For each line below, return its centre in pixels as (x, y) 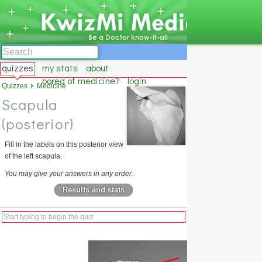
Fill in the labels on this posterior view (64, 144)
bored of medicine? (81, 80)
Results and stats (94, 190)
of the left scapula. (33, 156)
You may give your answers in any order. (69, 174)
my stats (60, 68)
